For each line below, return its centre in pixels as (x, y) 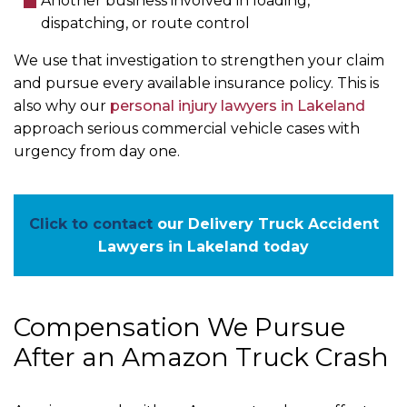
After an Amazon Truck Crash (201, 357)
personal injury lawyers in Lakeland (238, 106)
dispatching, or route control (145, 24)
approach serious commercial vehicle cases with (187, 129)
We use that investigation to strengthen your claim (199, 61)
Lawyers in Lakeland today (203, 247)
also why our (62, 106)
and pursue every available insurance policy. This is (196, 84)
